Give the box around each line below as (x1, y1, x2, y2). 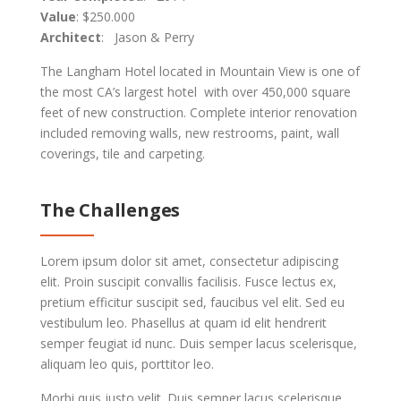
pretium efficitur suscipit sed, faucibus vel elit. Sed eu (40, 294, 345, 311)
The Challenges (40, 198, 181, 223)
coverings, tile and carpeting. (40, 145, 205, 163)
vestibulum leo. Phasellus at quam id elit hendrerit (40, 314, 327, 332)
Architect (40, 29, 101, 47)
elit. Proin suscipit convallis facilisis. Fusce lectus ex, (40, 273, 337, 291)
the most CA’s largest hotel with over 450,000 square (40, 83, 351, 101)
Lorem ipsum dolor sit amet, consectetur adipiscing (40, 252, 338, 270)
